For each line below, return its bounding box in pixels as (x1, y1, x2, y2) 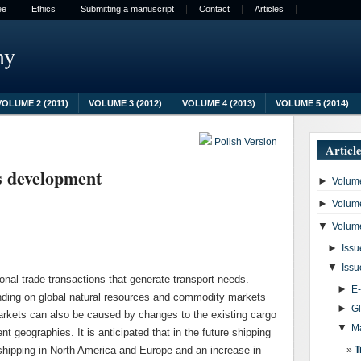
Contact (199, 4, 230, 14)
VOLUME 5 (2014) (276, 98, 349, 108)
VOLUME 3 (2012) (89, 98, 162, 108)
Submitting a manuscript (81, 4, 174, 14)
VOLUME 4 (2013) (182, 98, 255, 108)
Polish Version (212, 136, 277, 147)
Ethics (31, 4, 56, 14)
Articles (255, 4, 284, 14)
